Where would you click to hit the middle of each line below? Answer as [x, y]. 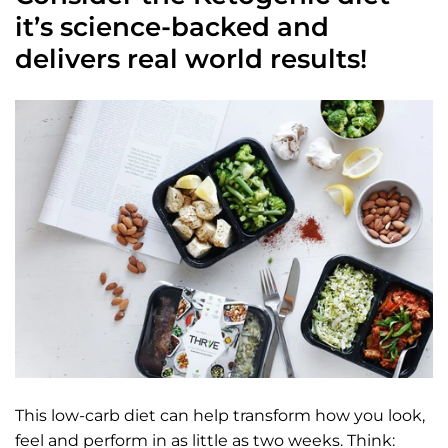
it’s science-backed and [172, 27]
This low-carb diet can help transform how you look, [220, 415]
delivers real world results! [191, 59]
